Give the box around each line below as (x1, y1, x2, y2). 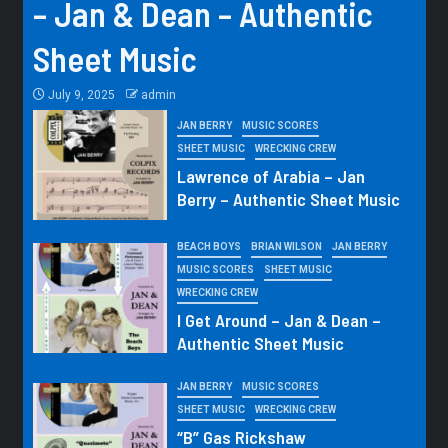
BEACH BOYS (176, 241, 241, 253)
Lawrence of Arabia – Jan (176, 165, 365, 188)
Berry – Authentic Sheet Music (176, 188, 400, 211)
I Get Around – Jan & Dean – (176, 309, 381, 332)
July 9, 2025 (44, 88, 118, 103)
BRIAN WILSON (250, 241, 322, 253)
